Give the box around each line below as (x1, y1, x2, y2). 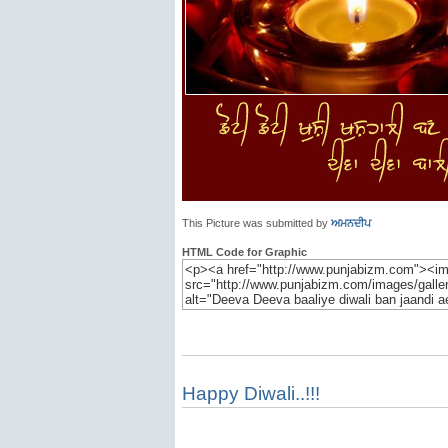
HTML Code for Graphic (182, 246, 307, 258)
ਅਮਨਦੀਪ (331, 217, 371, 229)
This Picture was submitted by (182, 217, 331, 229)
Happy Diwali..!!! (182, 383, 320, 404)
